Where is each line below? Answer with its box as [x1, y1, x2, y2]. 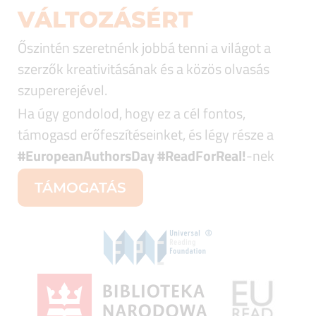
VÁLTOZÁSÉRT [18, 6, 193, 33]
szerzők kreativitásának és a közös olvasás [18, 58, 269, 80]
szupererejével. [18, 79, 107, 101]
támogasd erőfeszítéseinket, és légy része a [18, 123, 274, 145]
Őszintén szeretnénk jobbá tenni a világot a [18, 37, 271, 59]
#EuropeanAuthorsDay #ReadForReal [18, 145, 242, 166]
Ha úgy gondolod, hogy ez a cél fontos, [18, 102, 245, 124]
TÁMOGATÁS [35, 179, 126, 196]
